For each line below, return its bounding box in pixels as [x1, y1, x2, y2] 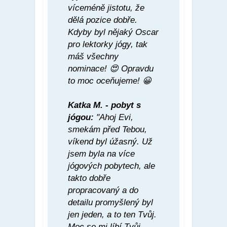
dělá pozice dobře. [68, 15, 137, 25]
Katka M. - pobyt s [68, 100, 141, 110]
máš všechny [68, 51, 119, 61]
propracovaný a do [68, 185, 138, 195]
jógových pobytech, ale [68, 161, 155, 171]
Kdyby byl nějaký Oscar [68, 27, 159, 37]
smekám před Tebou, [68, 124, 147, 134]
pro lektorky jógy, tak [68, 39, 147, 49]
